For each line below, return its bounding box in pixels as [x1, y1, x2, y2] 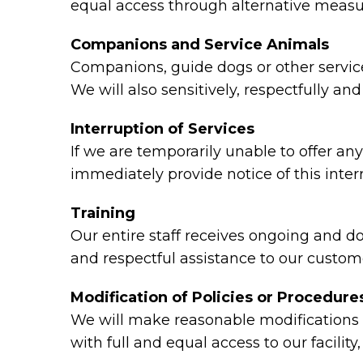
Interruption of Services [70, 120, 254, 138]
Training [70, 204, 135, 222]
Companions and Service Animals [70, 36, 329, 53]
